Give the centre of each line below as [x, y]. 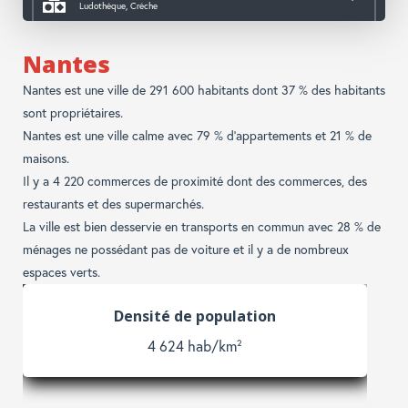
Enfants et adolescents [195, 316]
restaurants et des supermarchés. [113, 204]
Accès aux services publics [146, 39]
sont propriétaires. [73, 113]
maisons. [46, 158]
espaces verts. [61, 272]
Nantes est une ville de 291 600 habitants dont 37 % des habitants [204, 90]
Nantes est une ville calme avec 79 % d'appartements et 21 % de [197, 136]
